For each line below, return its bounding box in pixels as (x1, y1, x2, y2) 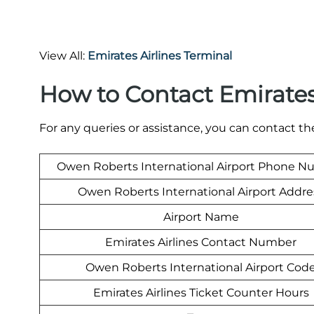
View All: (39, 48, 88, 62)
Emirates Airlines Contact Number (105, 235, 296, 249)
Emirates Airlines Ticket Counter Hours (93, 285, 309, 299)
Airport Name (163, 210, 239, 224)
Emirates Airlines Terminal (88, 48, 232, 62)
